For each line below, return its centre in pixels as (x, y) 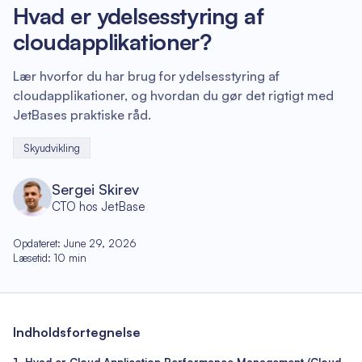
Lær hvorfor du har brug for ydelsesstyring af (146, 76)
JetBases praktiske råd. (82, 115)
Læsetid (30, 258)
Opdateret (35, 243)
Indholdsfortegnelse (77, 332)
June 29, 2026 (100, 243)
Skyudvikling (52, 148)
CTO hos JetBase (99, 206)
